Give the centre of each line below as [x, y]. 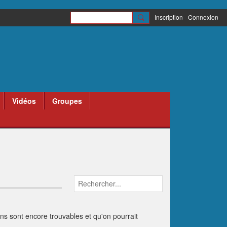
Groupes [67, 101]
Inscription [169, 17]
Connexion [203, 17]
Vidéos [24, 101]
